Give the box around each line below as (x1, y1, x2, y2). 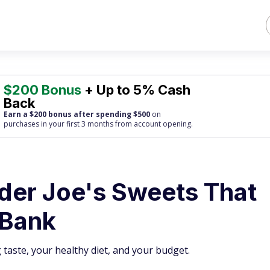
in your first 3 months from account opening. (39, 119, 193, 129)
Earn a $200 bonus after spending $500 (4, 109, 151, 119)
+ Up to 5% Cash (81, 82, 191, 98)
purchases (4, 119, 40, 129)
